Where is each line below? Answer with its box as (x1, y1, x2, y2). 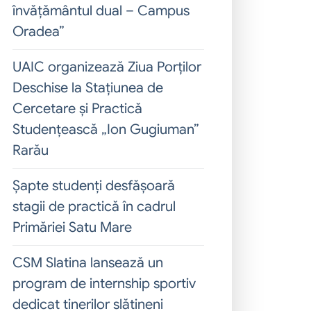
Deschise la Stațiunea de (12, 79, 163, 96)
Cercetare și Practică (12, 100, 142, 117)
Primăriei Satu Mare (12, 219, 132, 236)
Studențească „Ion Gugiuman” (12, 121, 199, 138)
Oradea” (12, 23, 65, 40)
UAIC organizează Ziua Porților (12, 58, 201, 76)
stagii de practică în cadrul (12, 198, 176, 215)
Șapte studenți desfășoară (12, 177, 175, 194)
